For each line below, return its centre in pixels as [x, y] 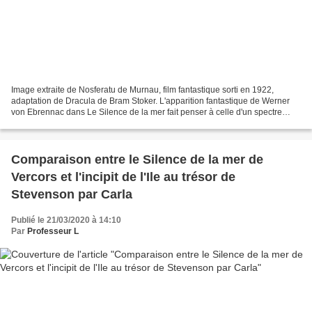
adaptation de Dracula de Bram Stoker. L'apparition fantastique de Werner [150, 101]
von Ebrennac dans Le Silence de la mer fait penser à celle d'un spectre [147, 112]
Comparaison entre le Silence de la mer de [137, 159]
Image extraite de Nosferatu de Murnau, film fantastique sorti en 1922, [142, 89]
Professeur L [53, 231]
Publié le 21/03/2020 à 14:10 [66, 220]
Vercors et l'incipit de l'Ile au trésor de [123, 177]
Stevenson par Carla [72, 194]
